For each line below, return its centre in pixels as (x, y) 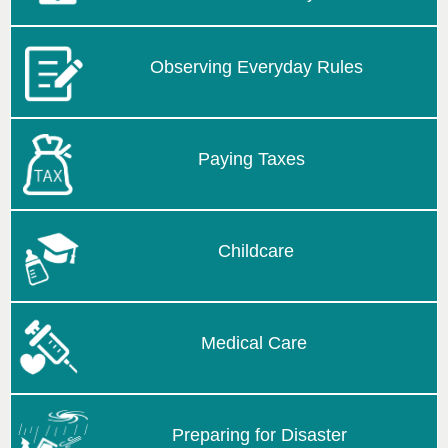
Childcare (255, 250)
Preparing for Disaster (259, 434)
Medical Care (254, 342)
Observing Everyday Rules (256, 66)
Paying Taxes (251, 158)
